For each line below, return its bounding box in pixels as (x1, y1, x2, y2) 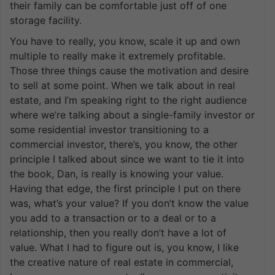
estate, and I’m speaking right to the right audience (10, 93, 247, 106)
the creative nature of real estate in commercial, (10, 255, 233, 268)
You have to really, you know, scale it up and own (10, 34, 240, 47)
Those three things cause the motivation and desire (10, 64, 249, 77)
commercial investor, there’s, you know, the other (10, 137, 238, 150)
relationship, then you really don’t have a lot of (10, 226, 227, 239)
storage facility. (10, 14, 82, 26)
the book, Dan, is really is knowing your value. (10, 167, 223, 180)
